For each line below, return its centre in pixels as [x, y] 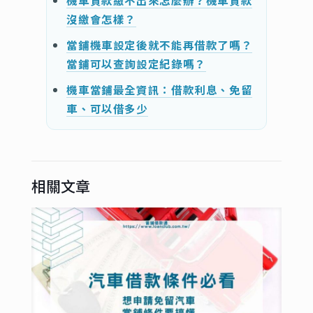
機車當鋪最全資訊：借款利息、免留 [160, 90]
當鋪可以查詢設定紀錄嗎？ [136, 64]
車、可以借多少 [107, 109]
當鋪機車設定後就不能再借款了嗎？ [160, 45]
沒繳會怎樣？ [102, 19]
